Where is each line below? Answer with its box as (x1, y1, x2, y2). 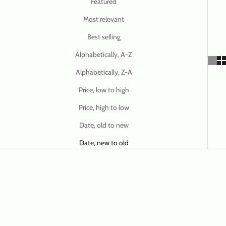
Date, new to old (79, 138, 129, 147)
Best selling (87, 32, 121, 41)
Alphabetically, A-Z (75, 49, 132, 59)
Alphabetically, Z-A (75, 67, 132, 77)
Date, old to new (79, 120, 129, 130)
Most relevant (83, 14, 124, 24)
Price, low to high (78, 85, 129, 94)
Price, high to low (78, 102, 129, 112)
